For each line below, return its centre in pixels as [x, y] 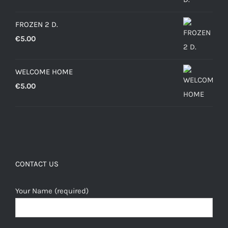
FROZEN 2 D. [37, 24]
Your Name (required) [52, 191]
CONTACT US [37, 164]
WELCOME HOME [44, 72]
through [79, 13]
